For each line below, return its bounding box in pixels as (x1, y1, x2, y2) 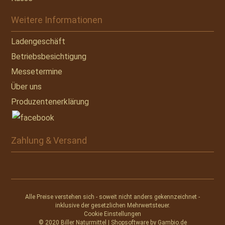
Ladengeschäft (11, 36, 66, 46)
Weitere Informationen (11, 14, 103, 25)
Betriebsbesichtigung (11, 51, 87, 61)
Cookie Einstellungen (84, 210, 141, 217)
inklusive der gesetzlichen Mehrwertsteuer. (55, 201, 170, 209)
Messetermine (11, 66, 63, 76)
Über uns (11, 81, 42, 91)
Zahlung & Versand (11, 135, 87, 146)
